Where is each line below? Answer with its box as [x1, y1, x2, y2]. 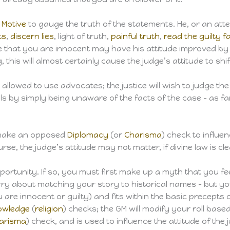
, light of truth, [54, 32, 111, 42]
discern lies [10, 32, 54, 42]
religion [35, 204, 63, 214]
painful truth [111, 32, 160, 42]
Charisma [124, 130, 162, 140]
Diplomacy [67, 130, 109, 140]
